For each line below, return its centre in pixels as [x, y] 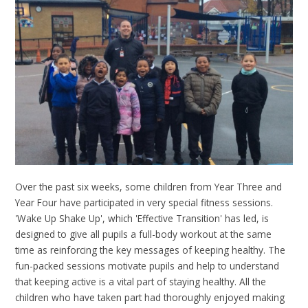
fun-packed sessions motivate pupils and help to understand [147, 266]
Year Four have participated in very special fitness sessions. [144, 203]
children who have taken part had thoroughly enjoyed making [150, 298]
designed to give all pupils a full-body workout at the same [144, 234]
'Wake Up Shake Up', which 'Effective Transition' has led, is [142, 219]
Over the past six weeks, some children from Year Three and [149, 187]
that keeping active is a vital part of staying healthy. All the [141, 282]
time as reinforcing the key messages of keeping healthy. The [151, 250]
